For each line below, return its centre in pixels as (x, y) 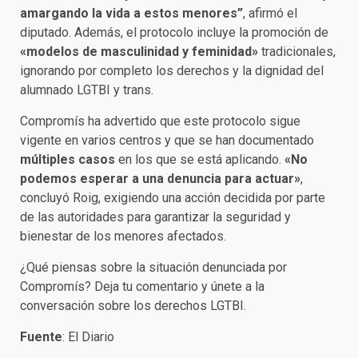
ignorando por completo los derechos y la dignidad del (172, 70)
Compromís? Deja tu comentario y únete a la (142, 286)
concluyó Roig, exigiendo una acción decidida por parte (173, 197)
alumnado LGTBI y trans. (87, 89)
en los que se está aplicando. (200, 159)
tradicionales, (297, 51)
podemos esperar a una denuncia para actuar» (160, 178)
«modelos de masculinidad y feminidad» (139, 51)
